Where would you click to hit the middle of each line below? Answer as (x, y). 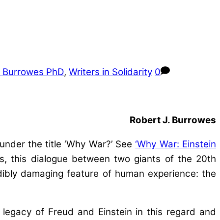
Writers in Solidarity (110, 72)
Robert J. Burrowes (173, 120)
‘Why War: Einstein (176, 144)
